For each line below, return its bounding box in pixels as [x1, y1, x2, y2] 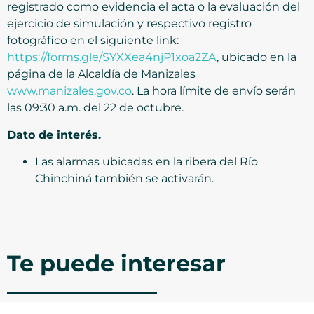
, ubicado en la [217, 50, 296, 64]
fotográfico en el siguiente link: [7, 34, 179, 48]
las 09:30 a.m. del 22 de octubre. [7, 101, 184, 115]
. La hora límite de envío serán [132, 84, 296, 98]
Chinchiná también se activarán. [35, 172, 214, 186]
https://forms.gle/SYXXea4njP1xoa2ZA [7, 50, 217, 64]
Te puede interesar [7, 250, 226, 278]
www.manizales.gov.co [7, 84, 132, 98]
